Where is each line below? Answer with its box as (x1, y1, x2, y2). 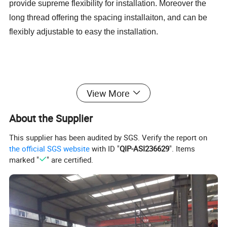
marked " (9, 154, 40, 165)
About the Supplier (9, 111, 93, 125)
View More (86, 87, 130, 99)
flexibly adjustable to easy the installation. (9, 27, 159, 36)
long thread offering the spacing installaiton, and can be (9, 13, 208, 22)
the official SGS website (9, 143, 90, 154)
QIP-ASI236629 (120, 143, 170, 154)
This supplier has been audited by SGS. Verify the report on (9, 132, 208, 142)
